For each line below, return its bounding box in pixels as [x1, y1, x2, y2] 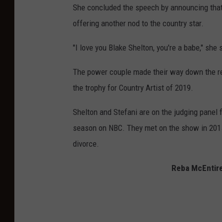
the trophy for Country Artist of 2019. [73, 83, 193, 93]
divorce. [73, 139, 99, 149]
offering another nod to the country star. [73, 18, 204, 29]
